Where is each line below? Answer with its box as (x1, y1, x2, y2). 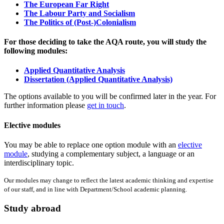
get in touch (87, 101, 124, 110)
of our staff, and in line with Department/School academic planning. (4, 185, 187, 193)
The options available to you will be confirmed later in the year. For (4, 92, 216, 101)
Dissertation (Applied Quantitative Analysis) (24, 75, 172, 84)
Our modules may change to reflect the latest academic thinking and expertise (4, 176, 213, 184)
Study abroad (4, 202, 61, 213)
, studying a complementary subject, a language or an (27, 149, 194, 158)
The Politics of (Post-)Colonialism (24, 17, 136, 26)
